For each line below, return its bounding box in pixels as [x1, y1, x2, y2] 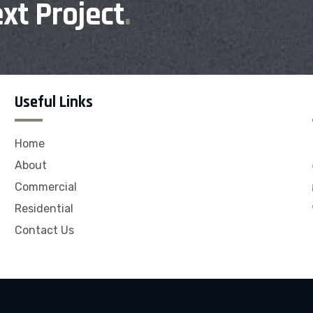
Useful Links [14, 92, 93, 112]
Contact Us [14, 223, 74, 237]
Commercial [14, 180, 77, 194]
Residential [14, 201, 73, 215]
